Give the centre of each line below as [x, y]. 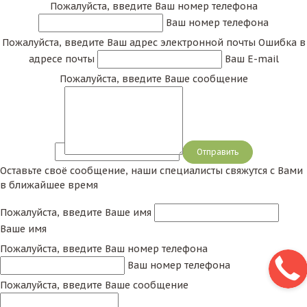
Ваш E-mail [251, 59]
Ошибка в [282, 43]
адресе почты [61, 59]
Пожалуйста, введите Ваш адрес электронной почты [128, 43]
